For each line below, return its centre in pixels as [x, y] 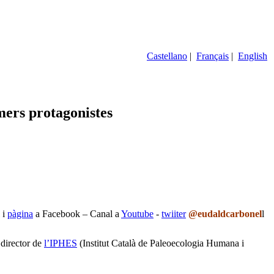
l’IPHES [61, 243]
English [253, 56]
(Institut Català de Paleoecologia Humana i [161, 243]
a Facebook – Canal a [77, 213]
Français [213, 56]
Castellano [167, 56]
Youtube [137, 213]
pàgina [20, 213]
